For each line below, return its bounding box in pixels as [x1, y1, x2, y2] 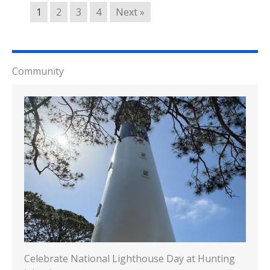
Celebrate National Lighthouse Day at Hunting [24, 252, 235, 266]
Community [12, 64, 64, 78]
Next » [116, 5, 145, 19]
